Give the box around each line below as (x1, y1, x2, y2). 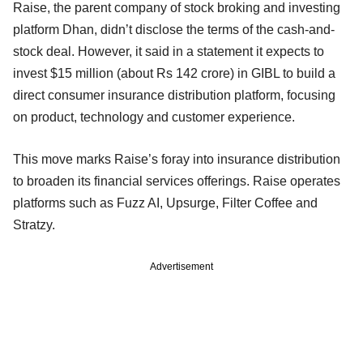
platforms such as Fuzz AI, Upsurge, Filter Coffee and (13, 195, 318, 210)
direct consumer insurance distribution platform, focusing (13, 88, 335, 102)
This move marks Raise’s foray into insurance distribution (13, 152, 340, 166)
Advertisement (150, 260, 213, 272)
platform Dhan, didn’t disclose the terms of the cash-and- (13, 22, 335, 36)
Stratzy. (13, 217, 58, 232)
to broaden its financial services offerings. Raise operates (13, 173, 340, 188)
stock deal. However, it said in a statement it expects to (13, 44, 324, 58)
